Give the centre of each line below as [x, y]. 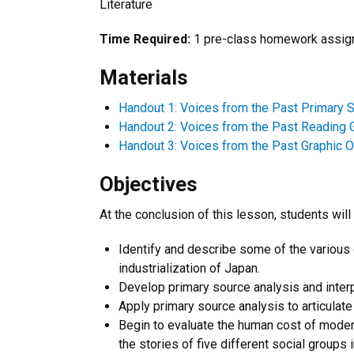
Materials [144, 77]
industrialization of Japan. [189, 268]
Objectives [149, 184]
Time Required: [145, 39]
